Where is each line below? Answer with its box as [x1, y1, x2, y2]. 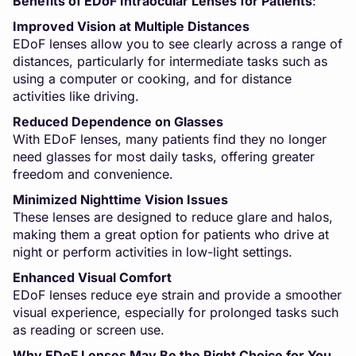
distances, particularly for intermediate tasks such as [13, 52, 327, 69]
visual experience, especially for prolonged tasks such [13, 304, 339, 320]
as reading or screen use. [13, 321, 164, 338]
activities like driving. [13, 87, 139, 104]
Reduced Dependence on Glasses [13, 113, 223, 130]
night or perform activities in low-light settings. [13, 243, 292, 260]
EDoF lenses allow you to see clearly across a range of [13, 35, 342, 52]
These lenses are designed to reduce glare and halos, [13, 208, 333, 225]
